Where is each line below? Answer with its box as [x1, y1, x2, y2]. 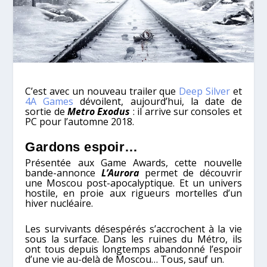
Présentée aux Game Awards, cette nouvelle [25, 156, 242, 170]
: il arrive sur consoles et [130, 104, 242, 118]
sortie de [25, 104, 68, 118]
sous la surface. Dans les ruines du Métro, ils [25, 232, 242, 246]
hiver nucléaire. [25, 197, 94, 210]
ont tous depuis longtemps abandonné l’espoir [25, 242, 242, 256]
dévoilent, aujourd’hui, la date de [73, 94, 242, 108]
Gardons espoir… [25, 139, 138, 155]
